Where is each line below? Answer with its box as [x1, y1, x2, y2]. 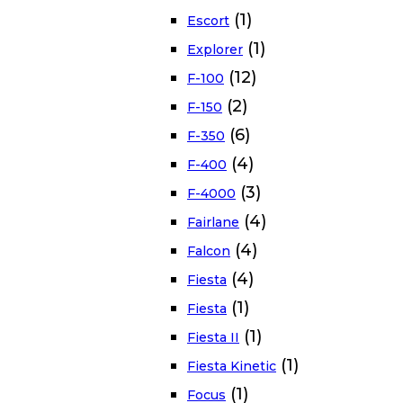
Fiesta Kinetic [187, 358, 276, 375]
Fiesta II [187, 329, 239, 346]
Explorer [187, 41, 243, 58]
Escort [187, 13, 229, 30]
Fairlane [187, 214, 239, 231]
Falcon [187, 243, 230, 260]
